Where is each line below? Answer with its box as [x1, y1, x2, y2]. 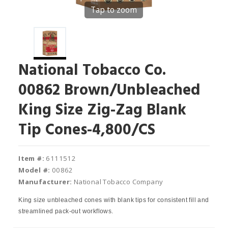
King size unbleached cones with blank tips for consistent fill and [18, 196, 209, 204]
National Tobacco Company [72, 177, 163, 186]
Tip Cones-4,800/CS [18, 118, 156, 142]
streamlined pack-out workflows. [18, 208, 113, 215]
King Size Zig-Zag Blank [18, 98, 187, 123]
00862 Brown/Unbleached [18, 78, 201, 103]
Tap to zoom [91, 4, 137, 15]
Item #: [18, 154, 45, 163]
